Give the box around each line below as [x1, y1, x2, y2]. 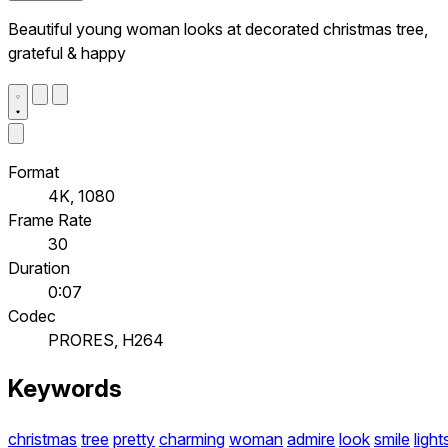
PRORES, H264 [48, 329, 164, 350]
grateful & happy [8, 42, 126, 63]
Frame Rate [8, 209, 92, 230]
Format [8, 161, 59, 182]
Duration [8, 257, 70, 278]
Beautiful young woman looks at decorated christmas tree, [8, 18, 428, 39]
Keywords [8, 374, 122, 404]
